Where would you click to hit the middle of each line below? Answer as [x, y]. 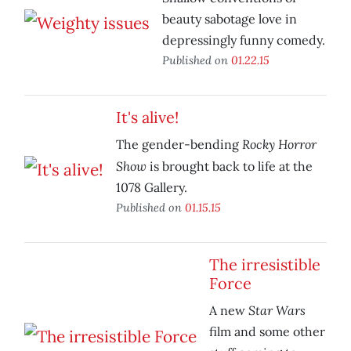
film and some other [267, 332]
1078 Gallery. [152, 188]
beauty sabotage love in [230, 19]
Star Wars [277, 310]
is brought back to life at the [230, 166]
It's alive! [147, 118]
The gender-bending [179, 145]
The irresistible [265, 265]
